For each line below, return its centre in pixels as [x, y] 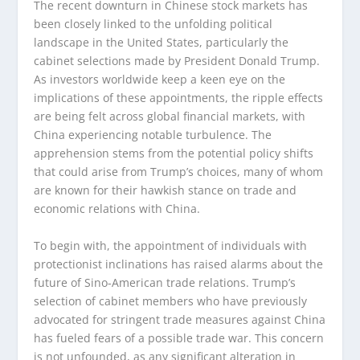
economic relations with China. [117, 209]
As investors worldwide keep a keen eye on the [160, 80]
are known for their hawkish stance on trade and [166, 190]
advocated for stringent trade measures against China [180, 319]
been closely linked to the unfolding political [153, 24]
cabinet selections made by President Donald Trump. [177, 61]
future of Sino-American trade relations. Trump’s [165, 282]
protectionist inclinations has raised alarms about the [179, 264]
